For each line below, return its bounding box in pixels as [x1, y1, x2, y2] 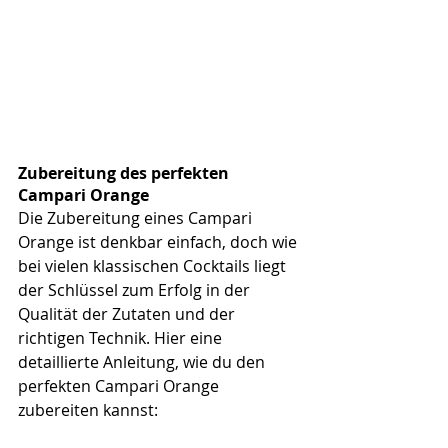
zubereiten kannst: [18, 398, 158, 421]
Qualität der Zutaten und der [18, 302, 239, 325]
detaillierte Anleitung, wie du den [18, 350, 269, 373]
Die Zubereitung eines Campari [18, 206, 256, 229]
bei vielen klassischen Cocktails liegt [18, 254, 290, 277]
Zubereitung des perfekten [18, 161, 233, 184]
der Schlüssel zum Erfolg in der [18, 278, 254, 301]
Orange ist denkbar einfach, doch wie [18, 230, 301, 253]
